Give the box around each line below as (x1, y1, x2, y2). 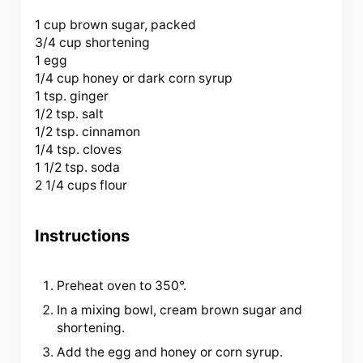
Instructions (34, 225, 130, 246)
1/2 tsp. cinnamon (34, 124, 140, 140)
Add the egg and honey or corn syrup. (57, 344, 284, 361)
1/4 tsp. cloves (34, 142, 122, 158)
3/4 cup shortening (34, 35, 150, 51)
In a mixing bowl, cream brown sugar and (57, 302, 303, 318)
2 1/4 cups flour (34, 177, 127, 194)
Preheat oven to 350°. (57, 278, 187, 294)
